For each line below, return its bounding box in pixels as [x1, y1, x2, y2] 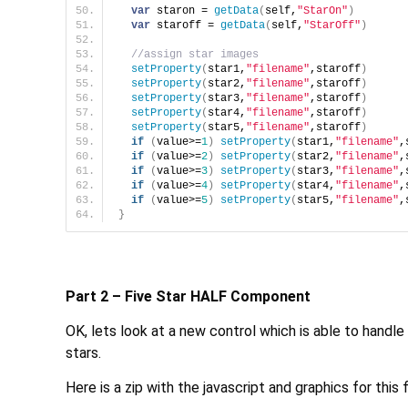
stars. [66, 344, 101, 362]
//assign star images [131, 48, 259, 62]
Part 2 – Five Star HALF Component [66, 287, 311, 305]
